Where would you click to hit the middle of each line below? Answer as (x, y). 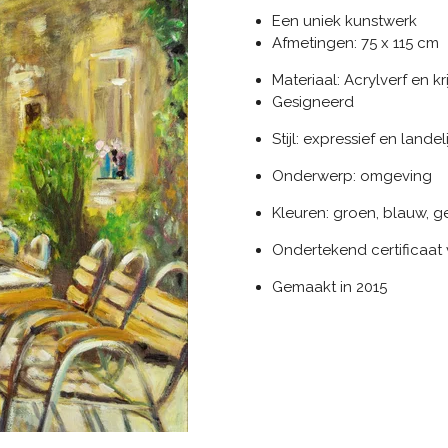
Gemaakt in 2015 (329, 287)
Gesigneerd (312, 102)
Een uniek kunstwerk (344, 21)
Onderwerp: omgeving (351, 176)
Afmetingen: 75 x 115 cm (355, 43)
